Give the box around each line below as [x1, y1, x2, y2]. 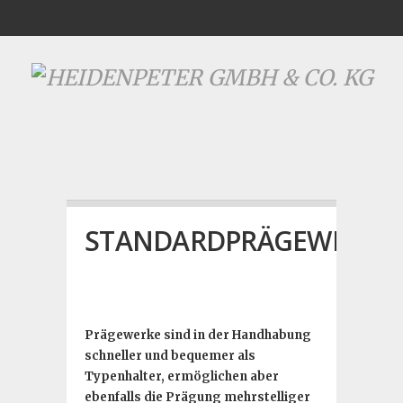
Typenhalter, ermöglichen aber [85, 369, 279, 384]
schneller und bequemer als [85, 348, 255, 363]
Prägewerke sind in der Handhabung [85, 327, 311, 343]
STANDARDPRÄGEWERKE [85, 222, 394, 259]
